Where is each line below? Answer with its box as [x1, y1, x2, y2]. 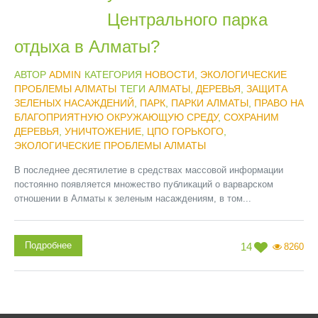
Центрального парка [106, 10, 268, 29]
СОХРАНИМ [224, 111, 279, 123]
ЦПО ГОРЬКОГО [147, 126, 224, 137]
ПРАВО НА [254, 97, 304, 109]
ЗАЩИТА [246, 83, 287, 94]
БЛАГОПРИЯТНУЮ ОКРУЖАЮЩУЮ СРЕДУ [14, 111, 218, 123]
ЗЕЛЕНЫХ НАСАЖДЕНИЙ [14, 97, 134, 109]
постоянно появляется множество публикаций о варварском [14, 179, 273, 190]
